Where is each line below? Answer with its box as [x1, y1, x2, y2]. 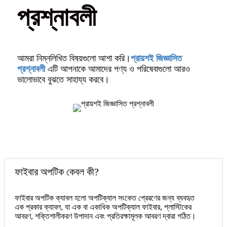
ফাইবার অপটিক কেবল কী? [15, 166, 99, 177]
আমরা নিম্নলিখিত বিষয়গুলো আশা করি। [17, 53, 131, 63]
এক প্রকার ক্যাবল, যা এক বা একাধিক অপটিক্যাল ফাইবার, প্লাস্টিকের [15, 202, 192, 211]
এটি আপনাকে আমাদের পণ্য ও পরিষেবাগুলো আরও [48, 63, 190, 74]
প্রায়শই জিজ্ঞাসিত [131, 53, 182, 63]
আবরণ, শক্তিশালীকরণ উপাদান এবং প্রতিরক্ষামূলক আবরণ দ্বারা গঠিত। [15, 211, 196, 220]
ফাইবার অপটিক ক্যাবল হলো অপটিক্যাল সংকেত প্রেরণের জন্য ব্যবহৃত [15, 193, 195, 202]
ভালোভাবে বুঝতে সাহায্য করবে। [17, 74, 109, 85]
